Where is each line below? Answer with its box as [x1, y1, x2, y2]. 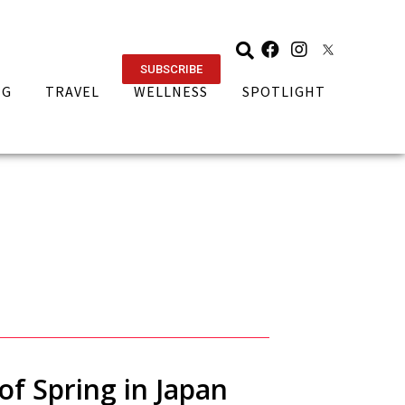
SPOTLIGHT [242, 82, 326, 100]
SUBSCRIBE [139, 62, 202, 76]
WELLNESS [134, 82, 209, 100]
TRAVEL [45, 82, 100, 100]
